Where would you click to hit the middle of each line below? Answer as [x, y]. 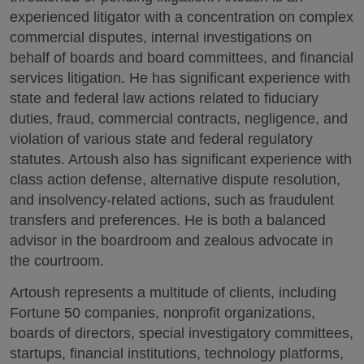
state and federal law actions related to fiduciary [164, 98]
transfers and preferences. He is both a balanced [168, 220]
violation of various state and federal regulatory [161, 139]
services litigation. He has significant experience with [180, 78]
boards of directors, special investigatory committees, [182, 333]
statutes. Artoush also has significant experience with [181, 159]
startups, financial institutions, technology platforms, [177, 353]
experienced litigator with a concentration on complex [182, 17]
